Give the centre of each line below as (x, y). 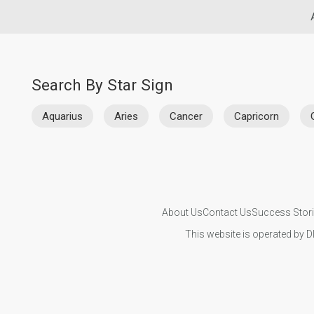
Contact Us (227, 212)
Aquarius (62, 116)
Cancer (186, 116)
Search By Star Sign (102, 85)
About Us (182, 212)
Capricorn (257, 116)
